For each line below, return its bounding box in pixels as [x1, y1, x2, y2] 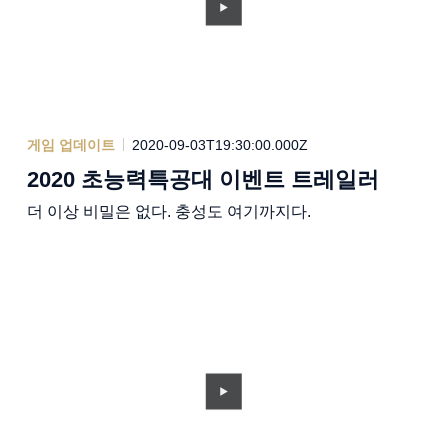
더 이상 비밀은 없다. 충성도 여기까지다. [26, 202, 311, 220]
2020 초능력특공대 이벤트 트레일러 [26, 166, 379, 192]
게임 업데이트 [26, 136, 115, 153]
